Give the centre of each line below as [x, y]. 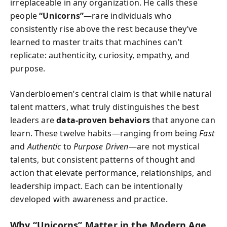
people [25, 16]
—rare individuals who [128, 16]
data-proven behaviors [103, 120]
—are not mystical [164, 146]
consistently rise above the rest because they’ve [104, 29]
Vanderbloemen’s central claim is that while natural [111, 94]
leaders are [33, 120]
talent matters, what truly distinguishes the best [105, 107]
